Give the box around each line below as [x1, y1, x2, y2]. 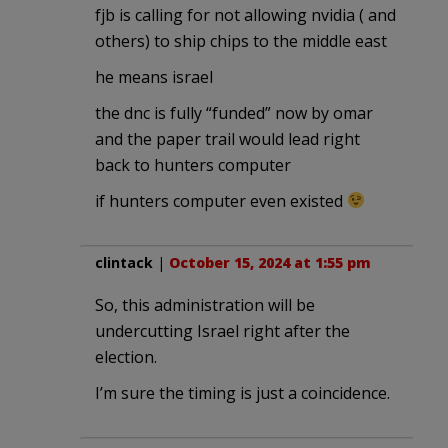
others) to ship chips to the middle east [95, 29, 387, 52]
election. [95, 345, 157, 368]
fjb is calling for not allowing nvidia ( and [95, 3, 396, 26]
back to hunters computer [95, 153, 291, 176]
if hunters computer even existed [95, 189, 347, 212]
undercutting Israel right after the [95, 319, 350, 342]
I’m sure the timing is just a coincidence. [95, 381, 390, 404]
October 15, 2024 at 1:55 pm [169, 252, 371, 272]
